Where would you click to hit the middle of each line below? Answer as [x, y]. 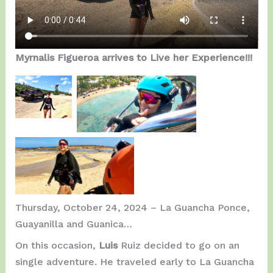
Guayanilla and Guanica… [73, 224]
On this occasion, [57, 246]
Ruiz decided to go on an [180, 246]
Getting [44, 88]
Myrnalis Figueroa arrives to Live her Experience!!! [133, 57]
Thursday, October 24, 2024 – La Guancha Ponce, [132, 208]
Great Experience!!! [74, 166]
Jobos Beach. [136, 112]
